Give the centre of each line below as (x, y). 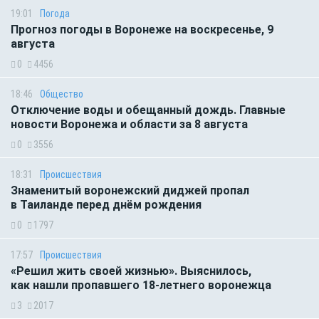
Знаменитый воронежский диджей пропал (130, 191)
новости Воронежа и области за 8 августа (129, 125)
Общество (62, 94)
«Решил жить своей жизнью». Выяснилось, (131, 271)
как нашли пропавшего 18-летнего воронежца (141, 286)
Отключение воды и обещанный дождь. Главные (148, 110)
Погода (55, 14)
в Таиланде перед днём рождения (106, 205)
